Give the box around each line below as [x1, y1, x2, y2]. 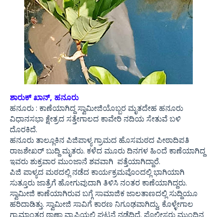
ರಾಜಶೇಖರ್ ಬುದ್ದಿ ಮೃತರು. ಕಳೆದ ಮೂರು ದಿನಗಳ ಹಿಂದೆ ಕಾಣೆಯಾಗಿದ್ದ [10, 145, 205, 156]
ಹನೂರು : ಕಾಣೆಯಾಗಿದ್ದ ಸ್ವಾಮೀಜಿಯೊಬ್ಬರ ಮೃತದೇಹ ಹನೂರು [10, 103, 183, 113]
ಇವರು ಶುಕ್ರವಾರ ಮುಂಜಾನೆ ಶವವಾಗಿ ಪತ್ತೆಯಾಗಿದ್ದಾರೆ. [10, 156, 162, 167]
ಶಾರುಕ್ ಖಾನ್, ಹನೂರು [10, 92, 78, 103]
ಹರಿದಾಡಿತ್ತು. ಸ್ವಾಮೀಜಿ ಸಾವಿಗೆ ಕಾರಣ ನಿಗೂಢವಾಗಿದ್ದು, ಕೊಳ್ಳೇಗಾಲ [10, 199, 193, 209]
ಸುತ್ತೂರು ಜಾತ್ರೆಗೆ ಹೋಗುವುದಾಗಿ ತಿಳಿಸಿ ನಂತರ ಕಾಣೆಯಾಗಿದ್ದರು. [10, 177, 187, 188]
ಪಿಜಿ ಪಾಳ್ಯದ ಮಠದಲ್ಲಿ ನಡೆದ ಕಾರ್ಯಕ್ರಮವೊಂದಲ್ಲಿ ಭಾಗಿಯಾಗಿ [10, 167, 185, 177]
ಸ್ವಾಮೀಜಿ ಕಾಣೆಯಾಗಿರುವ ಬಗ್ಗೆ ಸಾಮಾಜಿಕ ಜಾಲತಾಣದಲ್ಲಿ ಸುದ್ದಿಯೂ [10, 188, 198, 199]
